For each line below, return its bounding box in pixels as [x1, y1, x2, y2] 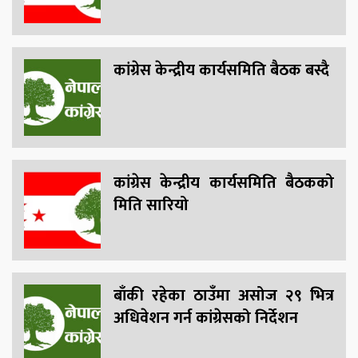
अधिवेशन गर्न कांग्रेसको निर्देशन [113, 304, 298, 332]
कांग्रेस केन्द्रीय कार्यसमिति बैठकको [113, 169, 334, 197]
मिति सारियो [113, 192, 189, 220]
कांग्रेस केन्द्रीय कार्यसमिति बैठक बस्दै [113, 57, 329, 85]
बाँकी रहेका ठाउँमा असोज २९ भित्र [113, 282, 334, 310]
